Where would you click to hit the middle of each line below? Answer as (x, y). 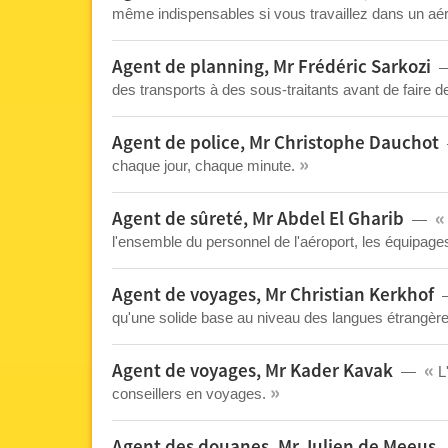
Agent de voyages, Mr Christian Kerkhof (273, 295)
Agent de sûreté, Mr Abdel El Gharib (258, 219)
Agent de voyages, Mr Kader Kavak (252, 371)
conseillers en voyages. (191, 393)
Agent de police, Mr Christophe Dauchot (275, 143)
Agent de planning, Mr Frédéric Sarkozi (271, 67)
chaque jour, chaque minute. (205, 165)
